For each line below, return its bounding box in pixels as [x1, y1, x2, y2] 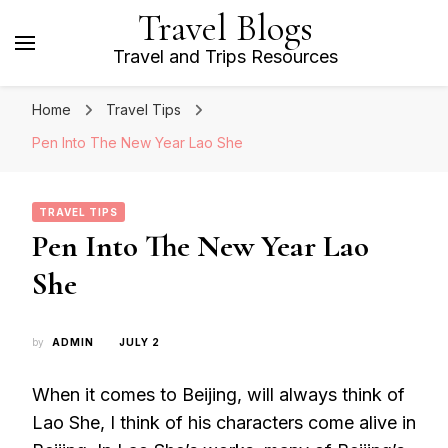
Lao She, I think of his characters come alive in [32, 412, 416, 433]
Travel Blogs [137, 6, 313, 51]
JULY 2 [119, 336, 160, 348]
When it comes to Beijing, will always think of [32, 384, 405, 405]
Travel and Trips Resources [112, 46, 338, 67]
